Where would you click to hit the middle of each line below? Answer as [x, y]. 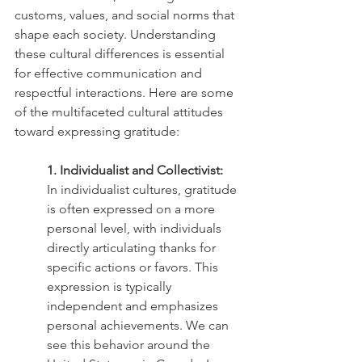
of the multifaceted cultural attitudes [120, 112]
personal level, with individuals [136, 228]
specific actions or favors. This [134, 267]
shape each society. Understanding [117, 34]
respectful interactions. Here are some [126, 92]
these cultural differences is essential [121, 53]
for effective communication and [110, 73]
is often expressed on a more [133, 208]
